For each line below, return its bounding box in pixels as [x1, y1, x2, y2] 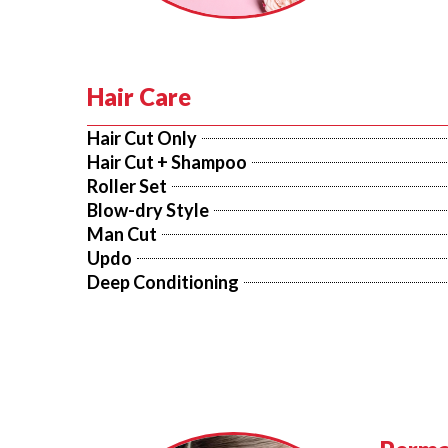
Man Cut [87, 223, 157, 245]
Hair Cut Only [87, 127, 197, 149]
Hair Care [87, 82, 191, 111]
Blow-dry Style [87, 199, 209, 221]
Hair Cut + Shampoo [87, 151, 247, 173]
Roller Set [87, 175, 167, 197]
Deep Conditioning [87, 271, 239, 293]
